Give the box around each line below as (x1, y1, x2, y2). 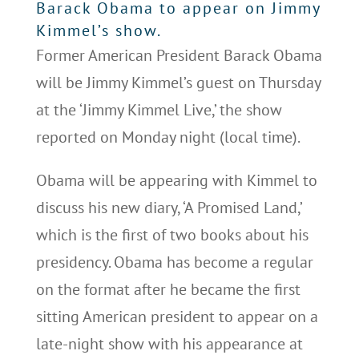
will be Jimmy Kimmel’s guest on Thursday (35, 72, 321, 93)
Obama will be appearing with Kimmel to (35, 170, 317, 191)
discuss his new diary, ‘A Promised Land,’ (35, 197, 301, 218)
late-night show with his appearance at (35, 333, 303, 354)
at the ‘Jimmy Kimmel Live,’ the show (35, 99, 282, 120)
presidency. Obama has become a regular (35, 252, 313, 272)
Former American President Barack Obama (35, 45, 322, 66)
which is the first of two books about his (35, 224, 309, 245)
